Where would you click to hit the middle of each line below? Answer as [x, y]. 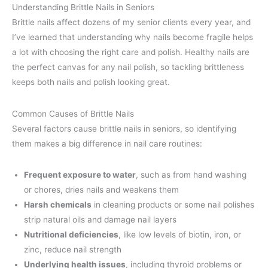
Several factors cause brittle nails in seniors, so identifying [124, 128]
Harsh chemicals [58, 205]
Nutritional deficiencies [71, 235]
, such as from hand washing [191, 175]
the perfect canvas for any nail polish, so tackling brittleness [128, 67]
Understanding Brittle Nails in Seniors [83, 7]
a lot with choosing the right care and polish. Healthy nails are [131, 52]
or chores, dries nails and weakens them [101, 190]
